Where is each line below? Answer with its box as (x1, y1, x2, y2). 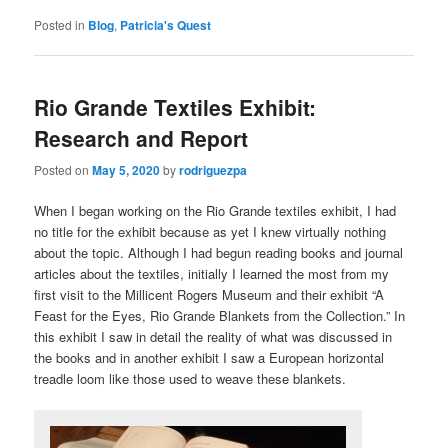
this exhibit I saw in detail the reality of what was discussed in (34, 326, 393, 346)
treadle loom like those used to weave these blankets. (34, 368, 347, 388)
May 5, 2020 (92, 160, 161, 179)
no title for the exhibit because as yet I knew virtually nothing (34, 221, 387, 241)
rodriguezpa (179, 160, 248, 179)
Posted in (34, 16, 86, 34)
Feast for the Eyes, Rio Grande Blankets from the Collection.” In (34, 305, 406, 325)
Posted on (34, 160, 93, 178)
